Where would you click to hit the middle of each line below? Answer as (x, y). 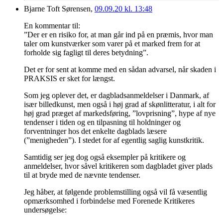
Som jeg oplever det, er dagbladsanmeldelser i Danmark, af (116, 96)
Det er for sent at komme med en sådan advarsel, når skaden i (120, 70)
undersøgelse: (45, 210)
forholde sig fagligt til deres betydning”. (86, 53)
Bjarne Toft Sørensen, (58, 9)
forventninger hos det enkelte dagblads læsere (95, 131)
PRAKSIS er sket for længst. (69, 79)
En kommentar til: (52, 26)
